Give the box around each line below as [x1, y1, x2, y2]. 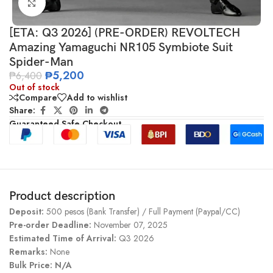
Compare [19, 91, 57, 104]
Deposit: [9, 205, 46, 218]
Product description [9, 188, 115, 204]
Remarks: [9, 245, 50, 258]
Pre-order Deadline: [9, 218, 91, 231]
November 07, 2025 [91, 218, 168, 231]
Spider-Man [9, 54, 73, 69]
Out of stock [9, 80, 60, 93]
